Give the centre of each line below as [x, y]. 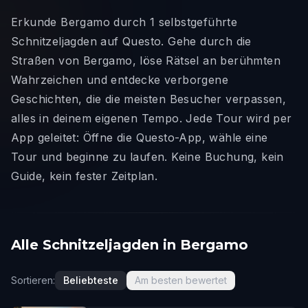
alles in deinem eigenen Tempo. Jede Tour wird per [152, 118]
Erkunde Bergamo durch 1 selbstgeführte [124, 22]
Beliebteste [91, 280]
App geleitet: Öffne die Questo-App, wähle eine [140, 137]
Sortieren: [33, 280]
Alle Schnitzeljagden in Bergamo [130, 245]
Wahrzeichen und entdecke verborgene [120, 80]
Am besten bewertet [181, 280]
